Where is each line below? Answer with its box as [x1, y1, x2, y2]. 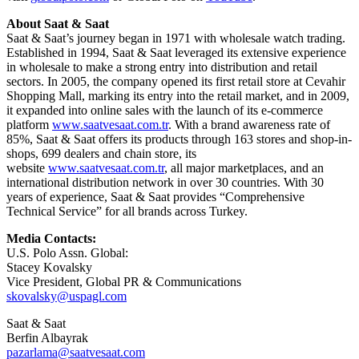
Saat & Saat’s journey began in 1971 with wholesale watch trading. [6, 30, 345, 45]
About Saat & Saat [6, 16, 109, 30]
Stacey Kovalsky [6, 260, 92, 274]
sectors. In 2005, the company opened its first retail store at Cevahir [6, 74, 345, 88]
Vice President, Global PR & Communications [6, 274, 241, 288]
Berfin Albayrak [6, 330, 88, 345]
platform [6, 117, 52, 131]
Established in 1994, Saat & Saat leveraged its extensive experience [6, 45, 346, 59]
